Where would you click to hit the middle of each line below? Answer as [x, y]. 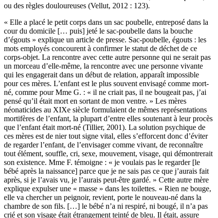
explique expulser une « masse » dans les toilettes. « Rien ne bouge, [108, 189]
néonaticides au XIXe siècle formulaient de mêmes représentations [105, 110]
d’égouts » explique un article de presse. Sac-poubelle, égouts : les [105, 40]
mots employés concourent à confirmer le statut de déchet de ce [100, 49]
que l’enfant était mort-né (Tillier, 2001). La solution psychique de [105, 127]
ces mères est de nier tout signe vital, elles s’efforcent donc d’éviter [106, 136]
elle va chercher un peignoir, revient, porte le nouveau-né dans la [103, 198]
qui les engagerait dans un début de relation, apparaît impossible [101, 75]
